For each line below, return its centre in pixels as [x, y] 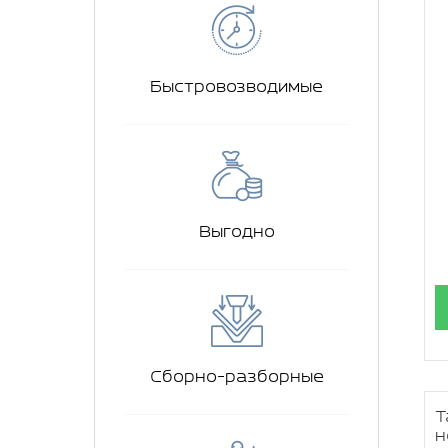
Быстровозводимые [236, 87]
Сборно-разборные [236, 377]
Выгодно [236, 232]
